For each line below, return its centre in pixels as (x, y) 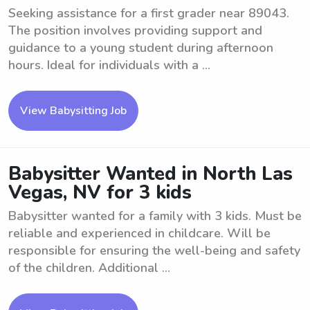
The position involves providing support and (135, 30)
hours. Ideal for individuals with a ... (109, 65)
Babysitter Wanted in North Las (151, 174)
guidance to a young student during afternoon (141, 48)
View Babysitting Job (73, 111)
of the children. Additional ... (89, 268)
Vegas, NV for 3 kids (100, 193)
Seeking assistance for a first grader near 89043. (149, 13)
